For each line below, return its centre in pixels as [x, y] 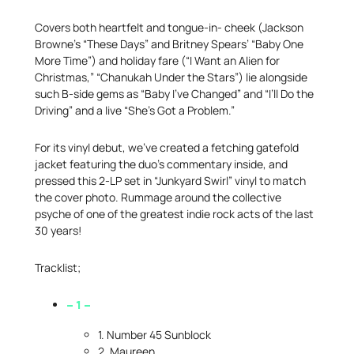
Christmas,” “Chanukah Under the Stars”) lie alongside [171, 77]
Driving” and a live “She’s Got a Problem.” [135, 111]
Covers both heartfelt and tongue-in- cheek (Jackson [169, 28]
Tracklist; [58, 268]
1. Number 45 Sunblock [154, 335]
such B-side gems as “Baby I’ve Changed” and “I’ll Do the [174, 94]
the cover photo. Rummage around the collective [158, 198]
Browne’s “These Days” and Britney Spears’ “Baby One [169, 44]
